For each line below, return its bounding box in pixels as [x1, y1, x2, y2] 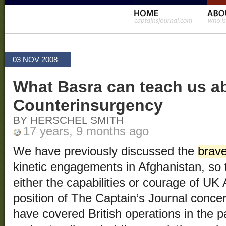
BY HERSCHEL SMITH [13, 114, 124, 127]
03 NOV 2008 [13, 55, 58, 64]
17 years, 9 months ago [23, 125, 149, 138]
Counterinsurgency [13, 96, 163, 115]
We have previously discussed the [13, 145, 198, 158]
